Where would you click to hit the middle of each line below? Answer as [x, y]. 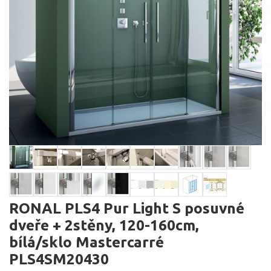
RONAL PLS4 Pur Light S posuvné [127, 208]
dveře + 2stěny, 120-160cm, [104, 225]
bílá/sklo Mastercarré [87, 242]
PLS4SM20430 [59, 259]
